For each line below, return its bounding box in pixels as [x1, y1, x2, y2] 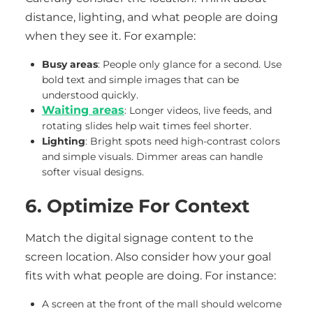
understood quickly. [42, 89, 138, 101]
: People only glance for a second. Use [98, 58, 282, 71]
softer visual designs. [42, 166, 144, 178]
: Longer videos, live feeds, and [124, 104, 272, 117]
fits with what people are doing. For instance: [25, 269, 279, 282]
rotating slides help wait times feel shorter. [42, 119, 252, 132]
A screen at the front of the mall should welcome [42, 298, 282, 310]
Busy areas [42, 58, 98, 71]
